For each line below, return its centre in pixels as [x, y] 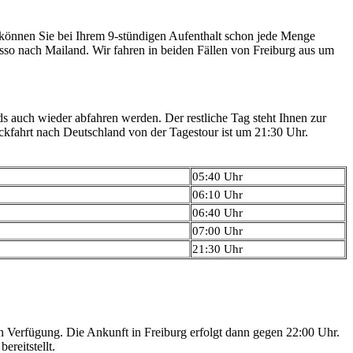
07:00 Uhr [217, 231]
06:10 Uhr [217, 195]
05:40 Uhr [217, 177]
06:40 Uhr [217, 213]
